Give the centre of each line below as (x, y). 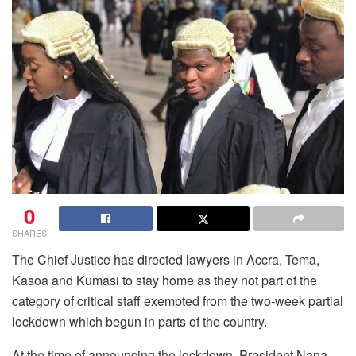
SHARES (29, 233)
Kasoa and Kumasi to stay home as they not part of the (164, 281)
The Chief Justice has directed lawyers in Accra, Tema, (166, 260)
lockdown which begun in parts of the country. (139, 322)
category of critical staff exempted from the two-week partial (178, 301)
